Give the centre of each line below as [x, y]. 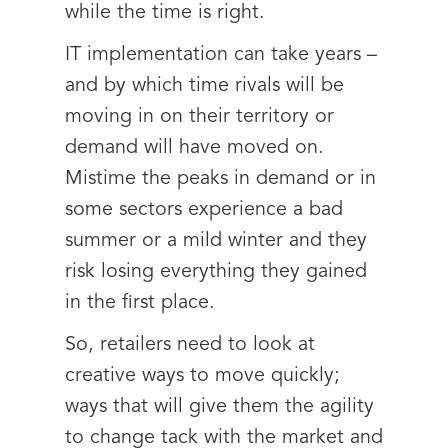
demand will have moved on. [194, 148]
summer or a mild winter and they [216, 241]
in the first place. [140, 303]
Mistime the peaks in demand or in [220, 179]
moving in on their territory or [199, 117]
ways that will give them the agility [219, 407]
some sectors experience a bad [204, 210]
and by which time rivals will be [204, 86]
